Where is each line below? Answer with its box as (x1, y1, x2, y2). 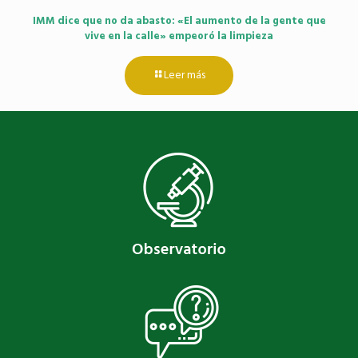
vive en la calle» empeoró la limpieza (85, 28, 273, 45)
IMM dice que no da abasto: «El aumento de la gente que (32, 13, 326, 30)
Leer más (164, 66, 205, 85)
